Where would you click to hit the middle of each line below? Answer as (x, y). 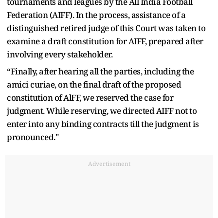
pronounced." (33, 137)
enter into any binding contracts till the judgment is (103, 124)
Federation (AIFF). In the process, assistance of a (96, 15)
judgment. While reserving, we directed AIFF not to (102, 110)
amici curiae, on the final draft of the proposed (94, 84)
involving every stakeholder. (60, 54)
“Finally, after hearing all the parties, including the (100, 71)
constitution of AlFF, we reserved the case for (90, 97)
